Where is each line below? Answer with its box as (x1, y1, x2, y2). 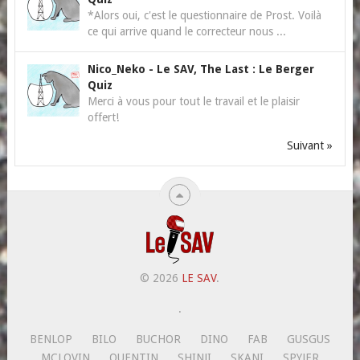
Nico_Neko (87, 62, 149, 76)
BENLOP (29, 332, 72, 346)
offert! (87, 110, 119, 124)
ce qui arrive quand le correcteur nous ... (87, 24, 286, 38)
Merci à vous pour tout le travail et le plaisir (87, 94, 300, 108)
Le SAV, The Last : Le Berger (156, 62, 314, 76)
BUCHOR (135, 332, 181, 346)
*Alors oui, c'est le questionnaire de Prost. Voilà (87, 8, 321, 22)
